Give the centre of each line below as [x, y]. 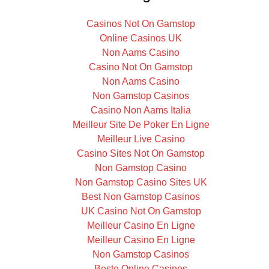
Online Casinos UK [141, 38]
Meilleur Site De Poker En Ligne [141, 125]
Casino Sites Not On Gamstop [141, 153]
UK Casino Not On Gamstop [141, 211]
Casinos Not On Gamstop [141, 24]
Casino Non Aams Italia [141, 110]
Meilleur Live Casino [141, 139]
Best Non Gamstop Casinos [141, 197]
